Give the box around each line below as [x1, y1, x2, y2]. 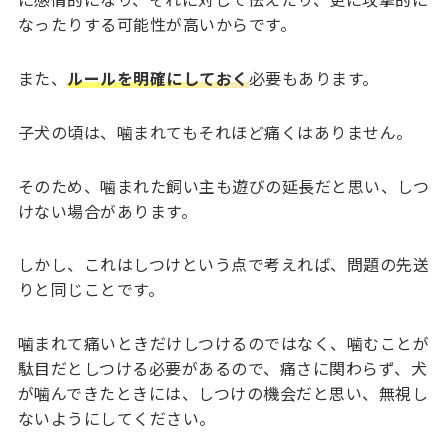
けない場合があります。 [17, 198, 198, 223]
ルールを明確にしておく [67, 65, 249, 90]
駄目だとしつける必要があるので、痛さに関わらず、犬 [17, 356, 428, 381]
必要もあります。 [248, 65, 379, 90]
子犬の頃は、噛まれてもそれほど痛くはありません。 [17, 119, 413, 144]
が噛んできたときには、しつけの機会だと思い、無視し [17, 381, 429, 406]
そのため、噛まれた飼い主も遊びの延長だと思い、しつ [17, 173, 430, 198]
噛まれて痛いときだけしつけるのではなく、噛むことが [17, 331, 430, 356]
